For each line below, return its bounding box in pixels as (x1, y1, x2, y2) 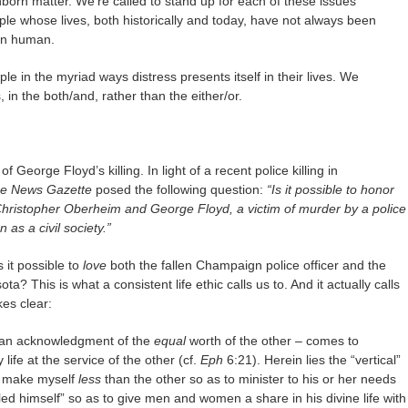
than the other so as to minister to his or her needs (101, 372, 396, 386)
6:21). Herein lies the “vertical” (227, 352, 401, 367)
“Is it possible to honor (267, 182, 394, 197)
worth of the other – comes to (189, 333, 359, 348)
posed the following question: (92, 182, 267, 197)
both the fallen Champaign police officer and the (107, 258, 386, 272)
